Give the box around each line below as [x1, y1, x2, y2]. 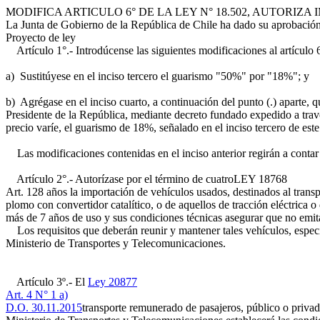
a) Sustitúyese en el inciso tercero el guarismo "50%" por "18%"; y [6, 70, 309, 82]
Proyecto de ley [6, 31, 76, 44]
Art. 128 [6, 186, 44, 198]
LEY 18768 [234, 173, 287, 185]
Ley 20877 [88, 276, 137, 288]
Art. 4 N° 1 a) [6, 289, 68, 301]
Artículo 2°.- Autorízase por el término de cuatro [6, 173, 234, 185]
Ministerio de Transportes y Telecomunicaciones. [6, 237, 226, 249]
